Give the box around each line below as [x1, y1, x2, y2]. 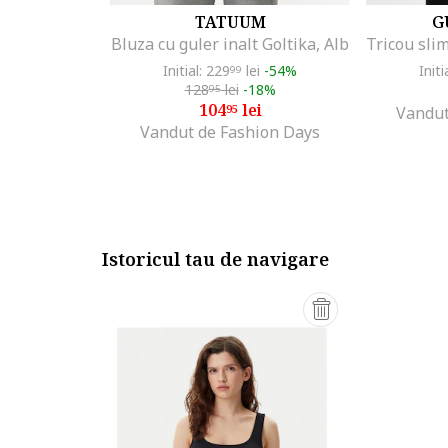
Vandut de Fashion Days [140, 121, 320, 143]
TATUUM [194, 11, 266, 33]
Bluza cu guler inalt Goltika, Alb [111, 33, 349, 55]
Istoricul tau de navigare [102, 247, 329, 271]
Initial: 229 [163, 61, 230, 80]
